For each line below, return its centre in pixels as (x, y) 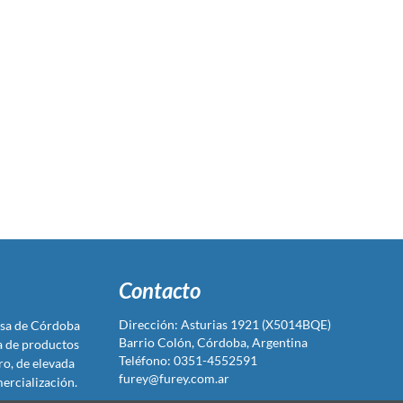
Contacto (160, 291)
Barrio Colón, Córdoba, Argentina (215, 343)
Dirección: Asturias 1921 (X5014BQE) (225, 325)
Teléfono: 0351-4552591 (188, 361)
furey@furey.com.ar (175, 379)
